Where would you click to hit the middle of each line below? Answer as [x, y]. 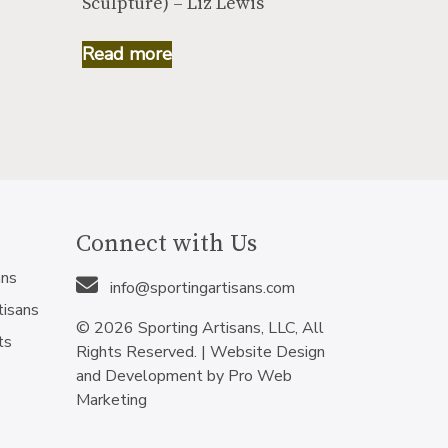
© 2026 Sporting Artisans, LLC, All [200, 328]
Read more [126, 53]
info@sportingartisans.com [200, 288]
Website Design [267, 352]
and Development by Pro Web [184, 376]
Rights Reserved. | [143, 352]
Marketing [111, 400]
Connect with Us [166, 244]
